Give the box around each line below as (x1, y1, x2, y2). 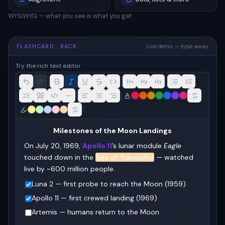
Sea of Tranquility (96, 153, 154, 162)
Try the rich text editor (16, 62, 81, 70)
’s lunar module (112, 141, 164, 150)
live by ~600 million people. (24, 164, 115, 173)
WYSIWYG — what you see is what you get (8, 12, 132, 20)
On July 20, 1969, (24, 141, 82, 150)
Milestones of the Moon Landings (53, 126, 172, 135)
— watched (154, 153, 193, 162)
